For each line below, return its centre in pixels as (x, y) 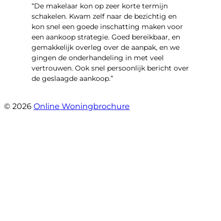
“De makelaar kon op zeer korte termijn (100, 6)
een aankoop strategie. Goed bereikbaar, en (106, 37)
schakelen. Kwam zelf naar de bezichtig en (104, 16)
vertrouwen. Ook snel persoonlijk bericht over (110, 68)
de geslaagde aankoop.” (72, 78)
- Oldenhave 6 (57, 96)
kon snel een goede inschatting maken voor (107, 26)
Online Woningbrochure (82, 106)
